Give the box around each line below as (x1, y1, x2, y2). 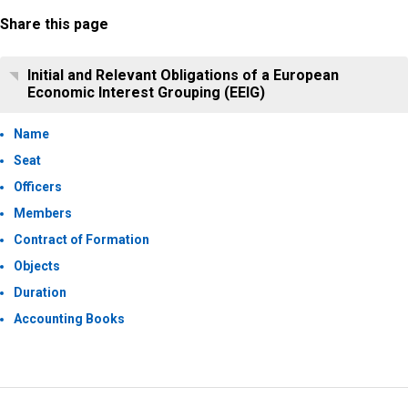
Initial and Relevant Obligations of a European (27, 66, 339, 85)
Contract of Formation (14, 232, 149, 248)
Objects (14, 259, 60, 274)
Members (14, 206, 72, 221)
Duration (14, 285, 66, 301)
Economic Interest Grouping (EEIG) (27, 84, 265, 102)
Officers (14, 179, 62, 195)
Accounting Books (14, 311, 125, 327)
